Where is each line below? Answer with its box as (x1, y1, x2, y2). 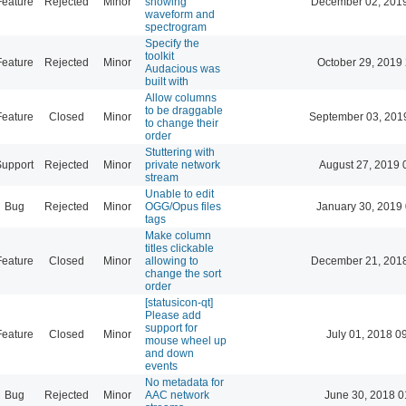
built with (145, 74, 188, 88)
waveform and (145, 7, 215, 21)
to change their (145, 116, 218, 130)
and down (145, 346, 194, 360)
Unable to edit (145, 187, 214, 200)
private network (145, 158, 220, 171)
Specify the (145, 36, 199, 50)
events (145, 359, 178, 372)
